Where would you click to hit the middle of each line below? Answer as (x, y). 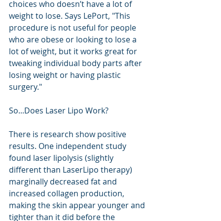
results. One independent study (69, 146)
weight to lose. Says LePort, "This (71, 16)
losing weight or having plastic (66, 75)
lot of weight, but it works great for (74, 51)
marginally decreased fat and (64, 181)
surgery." (26, 87)
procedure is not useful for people (74, 27)
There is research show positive (69, 134)
